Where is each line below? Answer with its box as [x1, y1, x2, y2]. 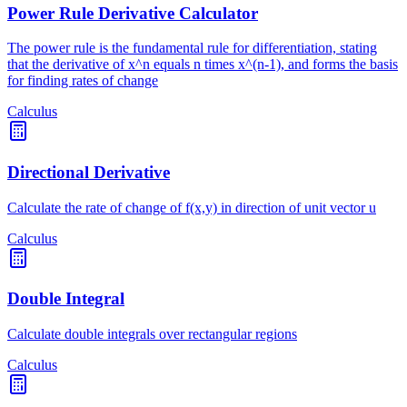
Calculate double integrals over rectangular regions [7, 326, 297, 342]
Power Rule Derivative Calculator [7, 3, 258, 23]
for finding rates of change [7, 73, 158, 89]
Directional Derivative [7, 163, 170, 183]
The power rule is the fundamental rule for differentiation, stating [7, 40, 377, 56]
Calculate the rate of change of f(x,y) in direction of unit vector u [7, 199, 376, 215]
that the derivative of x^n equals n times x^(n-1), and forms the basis [7, 56, 398, 73]
